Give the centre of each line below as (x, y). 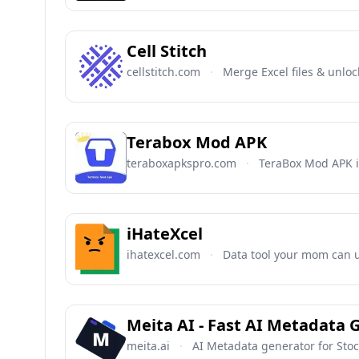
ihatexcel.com (163, 254)
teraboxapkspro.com (182, 163)
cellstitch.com (163, 72)
